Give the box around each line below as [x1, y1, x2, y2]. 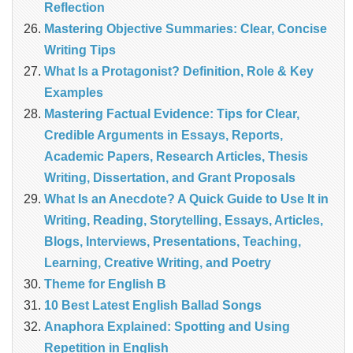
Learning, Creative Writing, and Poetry [44, 256, 271, 270]
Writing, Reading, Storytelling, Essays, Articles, [44, 214, 323, 228]
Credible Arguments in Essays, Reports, [44, 128, 283, 143]
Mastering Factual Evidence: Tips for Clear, [44, 107, 299, 121]
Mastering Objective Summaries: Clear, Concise [44, 22, 327, 36]
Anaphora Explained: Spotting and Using [44, 320, 290, 334]
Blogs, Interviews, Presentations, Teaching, [44, 235, 301, 249]
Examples [44, 86, 103, 100]
